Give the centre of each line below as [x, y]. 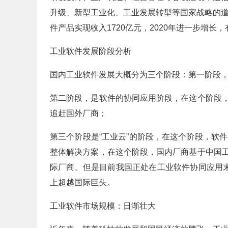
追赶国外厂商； [78, 113]
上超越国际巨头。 [82, 182]
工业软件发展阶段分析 [91, 51]
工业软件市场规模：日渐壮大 [103, 206]
